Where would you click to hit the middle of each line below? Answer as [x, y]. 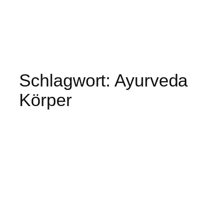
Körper [45, 100]
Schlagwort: [67, 81]
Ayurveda [151, 81]
